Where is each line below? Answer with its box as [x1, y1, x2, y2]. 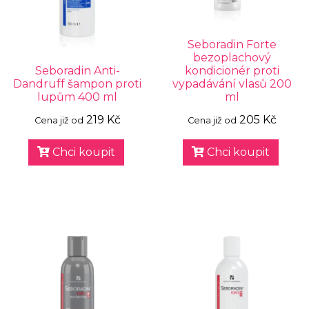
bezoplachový [192, 51, 271, 64]
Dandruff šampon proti [13, 77, 141, 90]
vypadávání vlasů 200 [172, 77, 292, 90]
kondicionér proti [184, 64, 279, 77]
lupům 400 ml [37, 90, 117, 103]
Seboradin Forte [187, 38, 277, 51]
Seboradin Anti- [34, 64, 120, 77]
